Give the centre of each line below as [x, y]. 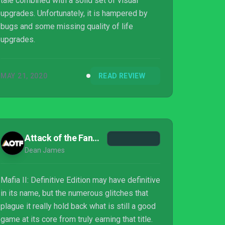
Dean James [45, 150]
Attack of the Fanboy [96, 138]
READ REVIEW [122, 76]
